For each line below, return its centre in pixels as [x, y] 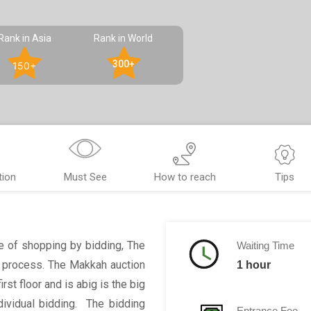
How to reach [185, 177]
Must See [85, 177]
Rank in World [124, 38]
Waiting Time [266, 245]
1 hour [254, 265]
